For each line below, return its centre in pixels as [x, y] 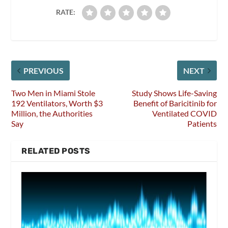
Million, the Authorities [52, 113]
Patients [202, 124]
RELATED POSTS [56, 151]
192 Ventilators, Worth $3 [57, 103]
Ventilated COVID [184, 113]
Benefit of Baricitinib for [175, 103]
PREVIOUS [44, 71]
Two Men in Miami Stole [53, 93]
